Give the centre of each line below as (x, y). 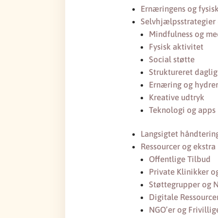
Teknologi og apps (182, 110)
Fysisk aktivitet (176, 47)
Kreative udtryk (177, 98)
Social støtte (172, 60)
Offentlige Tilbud (180, 159)
